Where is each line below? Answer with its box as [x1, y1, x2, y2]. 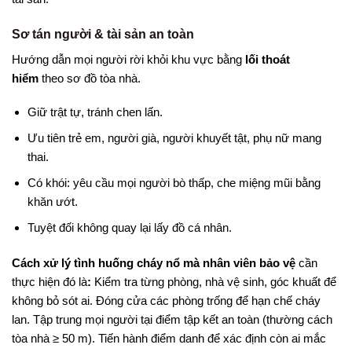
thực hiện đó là [12, 274, 87, 288]
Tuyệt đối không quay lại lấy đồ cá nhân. [27, 221, 232, 235]
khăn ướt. [27, 195, 78, 209]
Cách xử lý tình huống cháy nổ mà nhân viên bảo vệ [12, 255, 299, 269]
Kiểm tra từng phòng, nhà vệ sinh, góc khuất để [94, 274, 336, 288]
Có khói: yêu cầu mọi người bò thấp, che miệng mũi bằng [27, 176, 321, 190]
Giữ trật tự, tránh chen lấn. [27, 105, 163, 119]
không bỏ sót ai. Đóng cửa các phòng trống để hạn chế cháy [12, 293, 321, 307]
